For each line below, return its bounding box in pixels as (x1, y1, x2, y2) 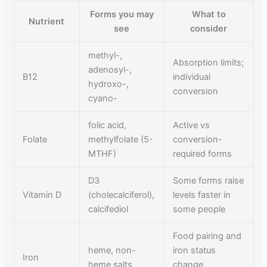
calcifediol (88, 203, 129, 215)
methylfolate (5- (88, 133, 154, 145)
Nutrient (29, 15, 64, 27)
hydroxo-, (88, 78, 129, 89)
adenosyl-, (88, 64, 132, 75)
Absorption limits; (173, 57, 244, 68)
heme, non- (88, 244, 136, 256)
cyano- (88, 92, 118, 104)
